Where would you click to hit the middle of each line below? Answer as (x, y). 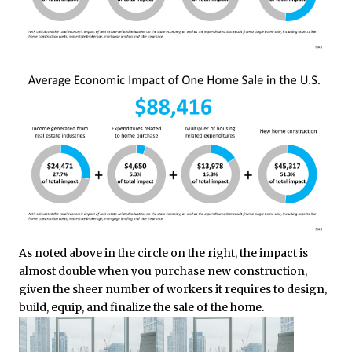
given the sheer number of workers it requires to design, (173, 289)
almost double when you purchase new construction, (163, 271)
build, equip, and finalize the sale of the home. (141, 307)
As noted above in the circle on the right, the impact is (163, 253)
